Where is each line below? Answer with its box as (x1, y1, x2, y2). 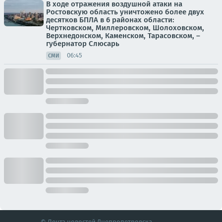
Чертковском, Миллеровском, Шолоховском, (46, 23, 204, 32)
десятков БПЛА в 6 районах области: (46, 15, 174, 24)
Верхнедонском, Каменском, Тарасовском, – (46, 31, 200, 40)
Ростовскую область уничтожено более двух (46, 7, 204, 16)
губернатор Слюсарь (46, 39, 119, 48)
